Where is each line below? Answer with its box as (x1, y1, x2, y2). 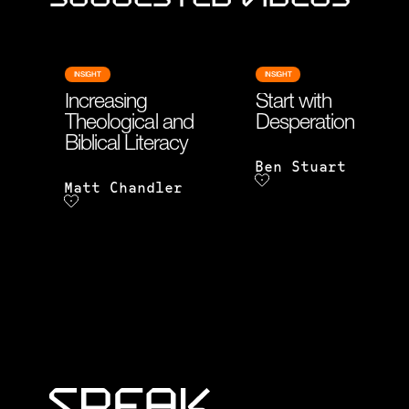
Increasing (64, 93, 148, 114)
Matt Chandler (63, 182, 183, 196)
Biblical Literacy (64, 135, 189, 156)
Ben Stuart (254, 161, 346, 175)
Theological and (64, 114, 194, 135)
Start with (255, 93, 332, 114)
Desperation (255, 114, 355, 135)
